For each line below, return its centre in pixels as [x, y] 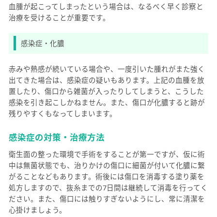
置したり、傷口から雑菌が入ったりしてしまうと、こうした [106, 91]
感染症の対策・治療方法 [56, 137]
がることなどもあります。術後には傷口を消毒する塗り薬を [106, 177]
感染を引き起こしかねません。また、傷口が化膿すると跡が [107, 102]
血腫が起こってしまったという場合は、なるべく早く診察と [106, 6]
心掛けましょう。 [37, 210]
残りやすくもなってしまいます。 [62, 113]
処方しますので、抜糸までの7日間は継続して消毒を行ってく [108, 188]
